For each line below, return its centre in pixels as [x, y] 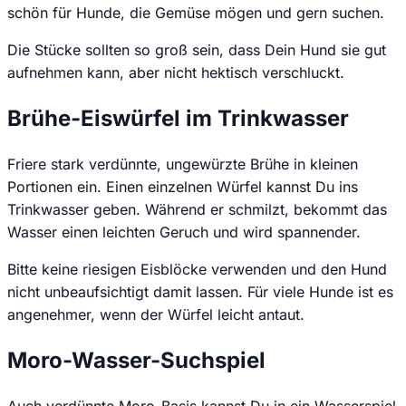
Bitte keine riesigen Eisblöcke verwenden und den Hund [197, 269]
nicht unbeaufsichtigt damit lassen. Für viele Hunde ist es [200, 291]
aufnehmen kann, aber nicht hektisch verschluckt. [176, 72]
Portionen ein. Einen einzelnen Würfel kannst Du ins [183, 186]
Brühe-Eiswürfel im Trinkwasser [178, 118]
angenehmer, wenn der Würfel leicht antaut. [156, 314]
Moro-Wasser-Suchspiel [136, 360]
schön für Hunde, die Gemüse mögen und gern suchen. [196, 12]
